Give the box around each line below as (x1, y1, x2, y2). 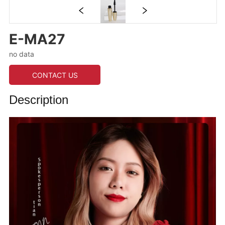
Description (9, 93, 69, 107)
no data (9, 50, 35, 59)
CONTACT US (32, 71, 78, 80)
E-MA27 (9, 31, 66, 48)
